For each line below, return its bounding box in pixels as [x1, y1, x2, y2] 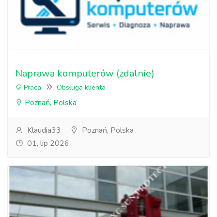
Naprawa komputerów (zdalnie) [15, 67, 155, 80]
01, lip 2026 [25, 138, 69, 149]
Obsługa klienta [57, 83, 106, 92]
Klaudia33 [25, 125, 61, 136]
